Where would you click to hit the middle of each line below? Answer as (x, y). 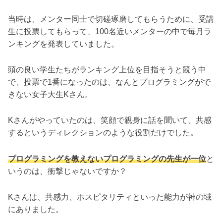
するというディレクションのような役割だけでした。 (103, 133)
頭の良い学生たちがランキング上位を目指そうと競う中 (107, 70)
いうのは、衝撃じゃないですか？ (67, 171)
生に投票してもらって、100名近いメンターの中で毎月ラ (110, 31)
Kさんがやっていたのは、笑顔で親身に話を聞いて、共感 (110, 120)
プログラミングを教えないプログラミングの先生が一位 (107, 159)
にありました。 (36, 209)
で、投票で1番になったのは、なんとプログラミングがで (109, 82)
